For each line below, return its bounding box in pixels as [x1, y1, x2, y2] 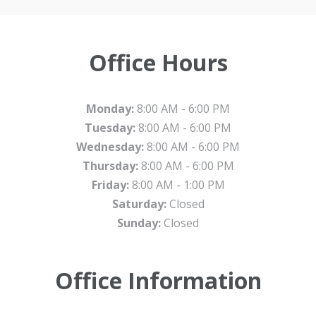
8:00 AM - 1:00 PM [128, 176, 225, 193]
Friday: [91, 176, 129, 193]
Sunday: [117, 214, 161, 231]
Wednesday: [76, 138, 144, 154]
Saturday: [111, 195, 166, 212]
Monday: [86, 100, 134, 116]
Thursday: [82, 157, 138, 174]
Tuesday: [85, 119, 135, 135]
